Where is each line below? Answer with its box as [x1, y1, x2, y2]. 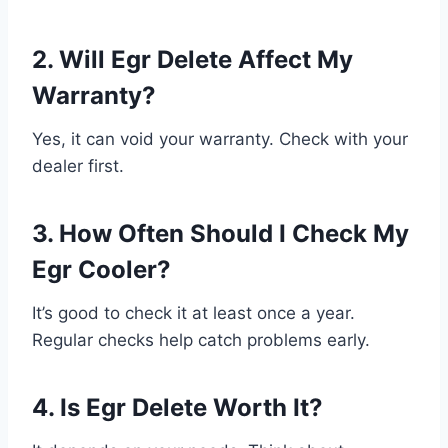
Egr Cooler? [32, 255, 171, 285]
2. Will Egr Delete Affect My [32, 45, 353, 75]
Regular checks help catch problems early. [32, 330, 370, 351]
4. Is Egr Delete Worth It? [32, 393, 323, 423]
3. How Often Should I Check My [32, 219, 409, 249]
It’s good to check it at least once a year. [32, 303, 355, 324]
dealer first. [32, 156, 124, 177]
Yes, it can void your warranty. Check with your [32, 129, 408, 150]
